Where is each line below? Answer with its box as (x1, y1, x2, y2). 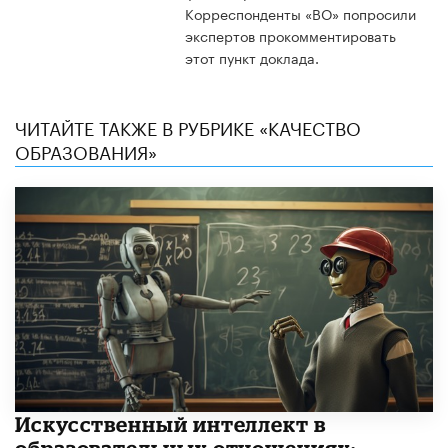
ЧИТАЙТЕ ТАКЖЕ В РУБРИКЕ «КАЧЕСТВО (15, 111, 361, 140)
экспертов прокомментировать (184, 23, 396, 46)
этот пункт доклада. (184, 45, 319, 68)
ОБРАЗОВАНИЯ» (15, 135, 157, 164)
